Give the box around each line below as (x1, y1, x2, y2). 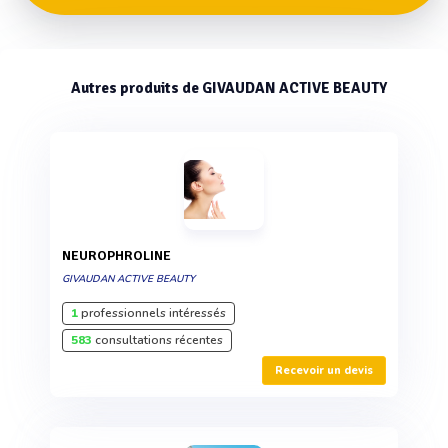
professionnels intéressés (78, 305, 226, 321)
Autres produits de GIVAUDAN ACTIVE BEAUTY (71, 79, 387, 97)
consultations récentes (92, 332, 223, 348)
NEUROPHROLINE (71, 247, 171, 264)
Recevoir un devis (275, 363, 373, 378)
